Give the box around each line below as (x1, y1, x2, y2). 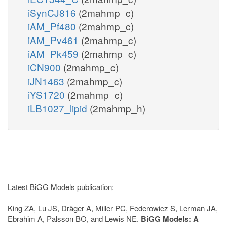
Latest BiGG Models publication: (8, 181, 114, 192)
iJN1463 (28, 73, 67, 88)
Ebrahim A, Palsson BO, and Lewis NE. (8, 213, 141, 224)
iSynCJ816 (28, 5, 79, 19)
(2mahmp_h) (90, 101, 145, 115)
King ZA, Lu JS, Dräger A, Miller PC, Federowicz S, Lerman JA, (8, 202, 218, 213)
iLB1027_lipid (28, 101, 90, 115)
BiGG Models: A (141, 213, 199, 224)
